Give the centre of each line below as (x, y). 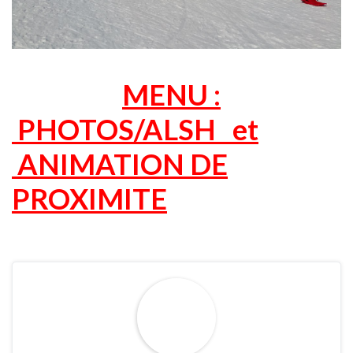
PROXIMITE (89, 199)
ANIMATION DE (120, 164)
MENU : (171, 95)
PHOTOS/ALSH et (135, 130)
